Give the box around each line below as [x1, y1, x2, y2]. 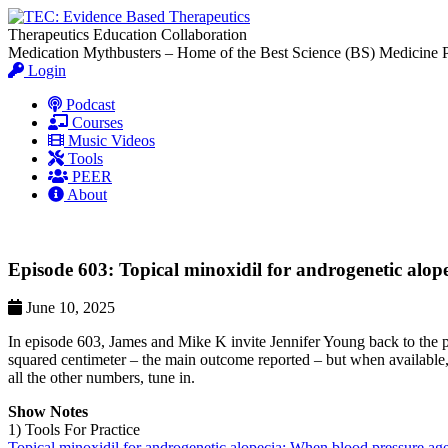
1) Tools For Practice [8, 421, 140, 439]
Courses [68, 114, 123, 131]
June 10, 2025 [22, 299, 115, 317]
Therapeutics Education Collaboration [8, 26, 247, 43]
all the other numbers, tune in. [8, 369, 195, 387]
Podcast [62, 96, 115, 113]
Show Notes [8, 403, 88, 421]
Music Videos [64, 132, 155, 149]
